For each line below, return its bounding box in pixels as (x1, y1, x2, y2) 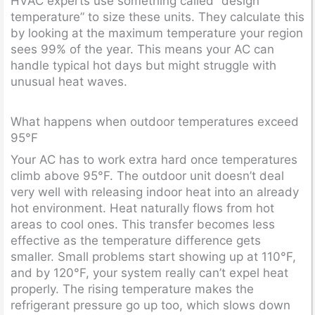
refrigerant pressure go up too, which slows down (11, 298, 290, 312)
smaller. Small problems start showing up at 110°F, (11, 250, 296, 264)
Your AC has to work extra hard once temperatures (11, 153, 297, 167)
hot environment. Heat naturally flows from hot (11, 201, 274, 215)
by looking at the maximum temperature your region (11, 25, 303, 40)
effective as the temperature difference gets (11, 233, 261, 247)
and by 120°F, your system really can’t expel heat (11, 266, 288, 280)
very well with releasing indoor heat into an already (11, 185, 299, 199)
